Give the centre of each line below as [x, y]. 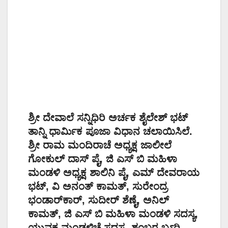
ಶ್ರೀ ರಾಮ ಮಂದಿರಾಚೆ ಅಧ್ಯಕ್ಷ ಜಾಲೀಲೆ [100, 145]
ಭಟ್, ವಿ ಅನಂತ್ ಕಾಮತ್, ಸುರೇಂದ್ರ [98, 186]
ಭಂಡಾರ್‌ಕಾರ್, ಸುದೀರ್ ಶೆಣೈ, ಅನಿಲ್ [98, 200]
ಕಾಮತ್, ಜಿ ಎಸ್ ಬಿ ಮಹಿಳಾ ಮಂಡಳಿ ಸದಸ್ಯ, [113, 213]
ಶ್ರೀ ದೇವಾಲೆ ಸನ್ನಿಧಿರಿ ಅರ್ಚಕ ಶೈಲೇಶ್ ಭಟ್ [108, 117]
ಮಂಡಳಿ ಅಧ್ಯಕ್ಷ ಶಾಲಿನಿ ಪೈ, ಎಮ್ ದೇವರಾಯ [114, 172]
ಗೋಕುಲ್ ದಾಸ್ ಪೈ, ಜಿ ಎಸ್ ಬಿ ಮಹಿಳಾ [103, 159]
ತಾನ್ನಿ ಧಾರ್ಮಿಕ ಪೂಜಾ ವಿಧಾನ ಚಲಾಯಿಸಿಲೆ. [110, 131]
